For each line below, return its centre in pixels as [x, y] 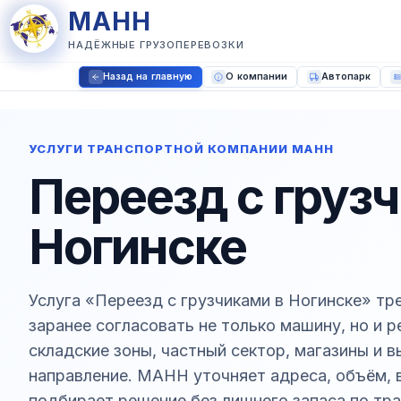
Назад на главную [148, 77]
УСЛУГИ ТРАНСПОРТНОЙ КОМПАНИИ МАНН [181, 149]
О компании [257, 77]
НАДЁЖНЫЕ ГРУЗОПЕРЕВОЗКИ [156, 45]
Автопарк [346, 77]
